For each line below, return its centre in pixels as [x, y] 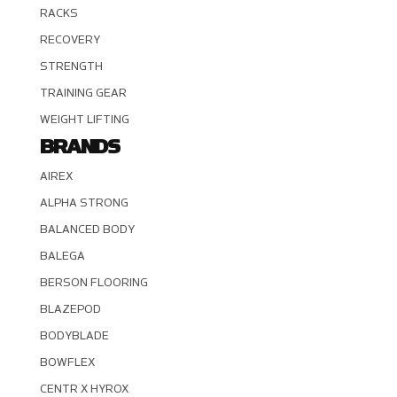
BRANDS [79, 147]
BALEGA [62, 256]
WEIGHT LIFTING [84, 119]
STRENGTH [71, 66]
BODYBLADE [74, 335]
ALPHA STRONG [84, 202]
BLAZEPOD [70, 309]
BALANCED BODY [87, 229]
